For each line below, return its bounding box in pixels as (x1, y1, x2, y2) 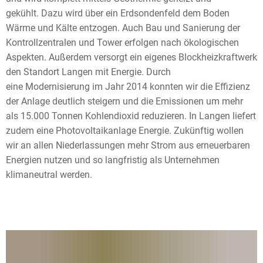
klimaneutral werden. (6, 169, 95, 180)
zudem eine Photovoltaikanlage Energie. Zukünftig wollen (6, 125, 244, 136)
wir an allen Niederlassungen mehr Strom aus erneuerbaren (6, 140, 250, 151)
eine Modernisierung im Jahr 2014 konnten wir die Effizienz (6, 81, 250, 92)
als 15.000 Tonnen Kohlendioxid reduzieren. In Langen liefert (6, 110, 256, 122)
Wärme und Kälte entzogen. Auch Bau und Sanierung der (6, 22, 240, 33)
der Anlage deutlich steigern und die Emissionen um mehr (6, 96, 243, 107)
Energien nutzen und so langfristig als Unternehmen (6, 154, 220, 166)
